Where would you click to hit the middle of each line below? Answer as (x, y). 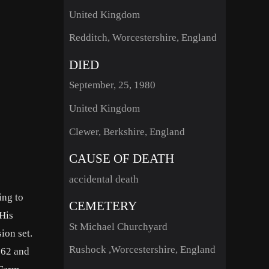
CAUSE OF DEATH (121, 159)
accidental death (104, 179)
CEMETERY (103, 206)
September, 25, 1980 (112, 85)
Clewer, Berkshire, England (127, 131)
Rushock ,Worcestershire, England (142, 250)
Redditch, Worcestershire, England (143, 38)
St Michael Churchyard (118, 226)
